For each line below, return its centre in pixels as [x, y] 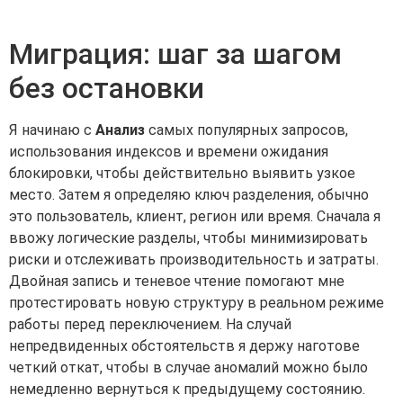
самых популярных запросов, [246, 130]
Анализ [120, 130]
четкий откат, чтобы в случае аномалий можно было [188, 368]
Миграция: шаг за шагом [175, 54]
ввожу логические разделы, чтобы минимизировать [188, 238]
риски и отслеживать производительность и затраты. [194, 260]
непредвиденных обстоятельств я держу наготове [184, 346]
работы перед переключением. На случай [150, 325]
